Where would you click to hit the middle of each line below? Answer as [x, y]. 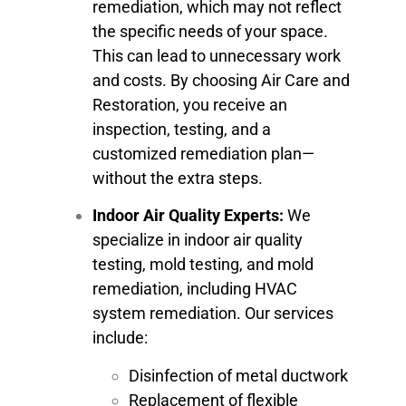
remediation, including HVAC [195, 289]
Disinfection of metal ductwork [238, 375]
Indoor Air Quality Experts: [188, 216]
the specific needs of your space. [210, 31]
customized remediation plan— [203, 153]
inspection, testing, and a [182, 129]
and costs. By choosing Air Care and [221, 80]
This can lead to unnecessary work [217, 55]
